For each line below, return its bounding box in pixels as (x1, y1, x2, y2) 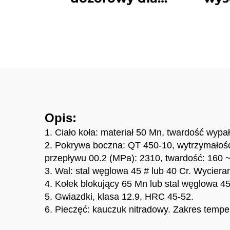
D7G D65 (86, 59, 142, 73)
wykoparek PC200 (55, 25, 173, 40)
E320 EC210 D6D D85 (47, 42, 181, 56)
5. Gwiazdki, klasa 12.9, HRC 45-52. (45, 191, 194, 202)
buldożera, (80, 8, 148, 23)
